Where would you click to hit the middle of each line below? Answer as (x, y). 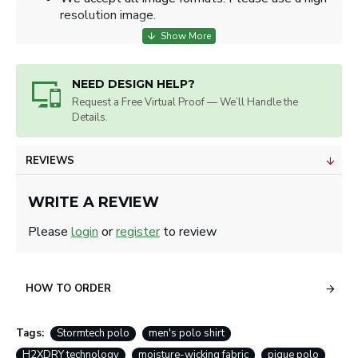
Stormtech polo (93, 333)
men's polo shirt (187, 333)
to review (188, 232)
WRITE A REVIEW (93, 202)
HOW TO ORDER (68, 288)
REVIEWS (50, 161)
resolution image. (108, 15)
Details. (90, 117)
